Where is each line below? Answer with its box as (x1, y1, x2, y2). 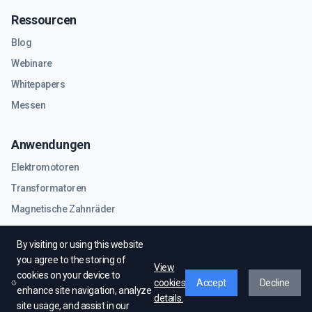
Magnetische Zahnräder (11, 203, 116, 214)
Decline (259, 277, 290, 288)
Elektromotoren (11, 162, 79, 173)
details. (153, 292, 183, 304)
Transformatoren (11, 182, 86, 194)
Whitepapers (11, 79, 65, 90)
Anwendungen (11, 137, 91, 152)
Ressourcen (11, 13, 77, 27)
